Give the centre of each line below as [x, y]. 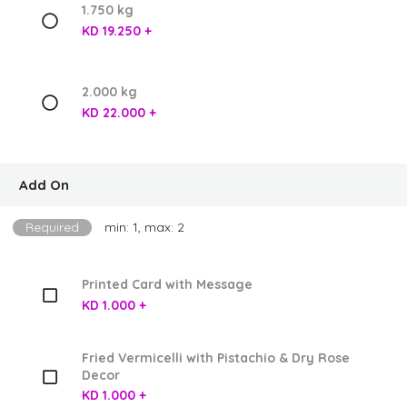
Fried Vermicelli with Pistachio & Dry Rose [215, 357]
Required [52, 227]
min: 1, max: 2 [144, 227]
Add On [44, 185]
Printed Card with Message [167, 285]
